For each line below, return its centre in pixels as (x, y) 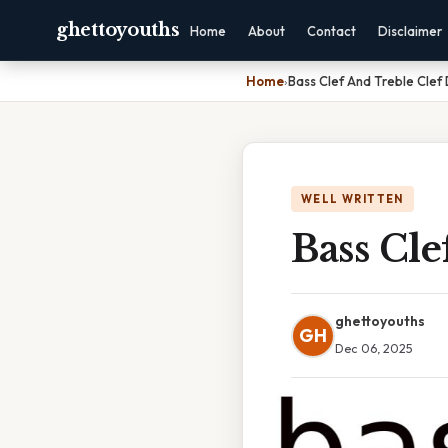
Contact (332, 31)
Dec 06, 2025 (374, 348)
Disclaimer (410, 31)
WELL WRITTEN (352, 199)
